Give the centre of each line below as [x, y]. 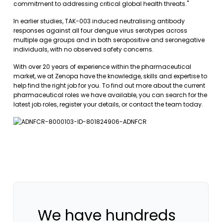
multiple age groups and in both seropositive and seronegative [109, 40]
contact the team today [165, 104]
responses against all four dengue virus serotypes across [100, 30]
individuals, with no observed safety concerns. [83, 49]
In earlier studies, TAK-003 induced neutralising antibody [99, 21]
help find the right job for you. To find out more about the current [109, 85]
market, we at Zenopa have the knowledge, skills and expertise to [110, 76]
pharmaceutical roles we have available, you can [89, 95]
